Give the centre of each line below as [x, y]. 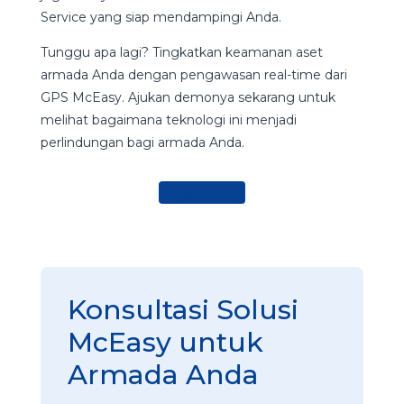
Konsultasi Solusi [183, 309]
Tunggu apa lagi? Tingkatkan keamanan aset [181, 52]
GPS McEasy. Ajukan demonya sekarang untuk [188, 97]
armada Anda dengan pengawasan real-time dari [193, 74]
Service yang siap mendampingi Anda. [162, 17]
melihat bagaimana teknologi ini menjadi [168, 119]
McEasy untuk [165, 342]
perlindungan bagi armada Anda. [144, 142]
